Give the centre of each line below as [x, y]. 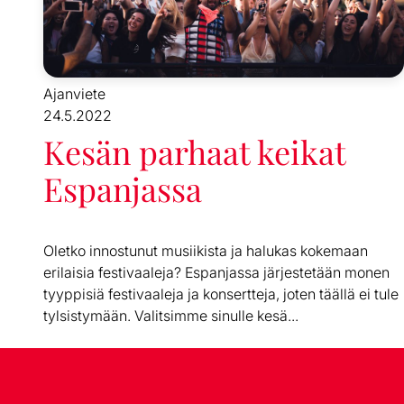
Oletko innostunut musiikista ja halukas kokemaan [206, 250]
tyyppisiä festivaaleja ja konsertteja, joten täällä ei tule [221, 294]
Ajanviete [74, 93]
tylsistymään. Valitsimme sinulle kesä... [171, 315]
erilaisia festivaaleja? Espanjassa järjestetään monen [216, 272]
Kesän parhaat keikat [194, 151]
